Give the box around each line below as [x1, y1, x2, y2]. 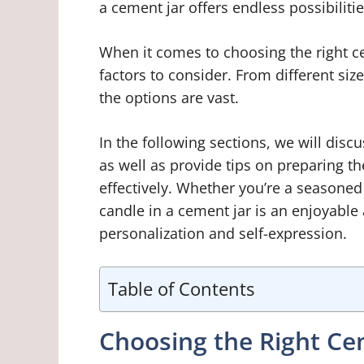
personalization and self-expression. [99, 223, 347, 243]
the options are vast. [99, 87, 239, 107]
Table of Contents [108, 276, 254, 301]
